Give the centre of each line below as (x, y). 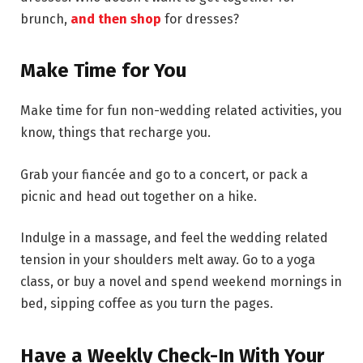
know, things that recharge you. (115, 133)
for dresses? (200, 19)
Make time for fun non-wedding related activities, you (181, 111)
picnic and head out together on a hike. (139, 196)
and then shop (116, 19)
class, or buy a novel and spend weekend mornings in (181, 282)
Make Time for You (103, 71)
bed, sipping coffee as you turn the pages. (147, 304)
